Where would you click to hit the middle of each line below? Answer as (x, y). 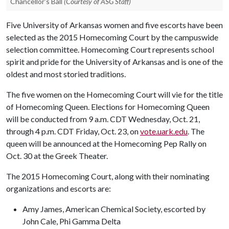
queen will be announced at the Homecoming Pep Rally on (106, 143)
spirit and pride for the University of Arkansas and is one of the (114, 62)
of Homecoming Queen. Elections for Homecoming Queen (108, 107)
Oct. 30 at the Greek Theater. (57, 156)
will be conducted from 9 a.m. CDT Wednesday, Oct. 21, (103, 119)
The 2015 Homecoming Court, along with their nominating (108, 176)
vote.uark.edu (164, 131)
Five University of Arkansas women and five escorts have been (114, 25)
